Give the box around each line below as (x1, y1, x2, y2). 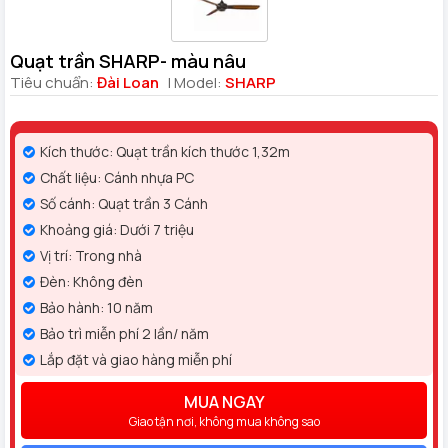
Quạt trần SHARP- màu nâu (10, 48, 246, 73)
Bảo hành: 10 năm (40, 297, 153, 317)
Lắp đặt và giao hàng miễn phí (40, 349, 232, 369)
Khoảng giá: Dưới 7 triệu (40, 219, 194, 239)
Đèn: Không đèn (40, 271, 143, 291)
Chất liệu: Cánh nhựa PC (40, 167, 194, 187)
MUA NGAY (183, 390, 265, 413)
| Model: (164, 71, 225, 93)
